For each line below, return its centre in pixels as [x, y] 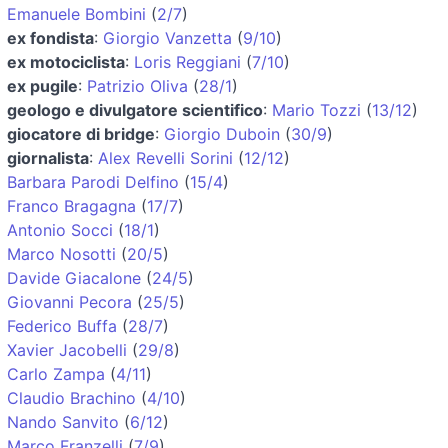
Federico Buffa [62, 325]
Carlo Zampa [56, 373]
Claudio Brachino [71, 397]
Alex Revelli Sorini [165, 157]
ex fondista [50, 37]
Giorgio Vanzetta [167, 37]
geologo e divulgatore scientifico [135, 109]
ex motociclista [66, 61]
